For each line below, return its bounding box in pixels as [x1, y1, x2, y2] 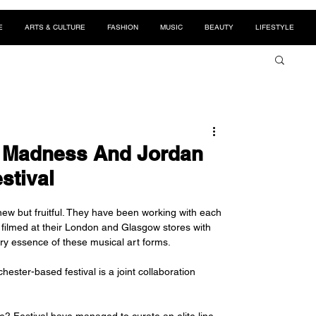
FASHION [107, 23, 138, 32]
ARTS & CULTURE [25, 23, 85, 32]
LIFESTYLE [255, 23, 294, 32]
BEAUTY [205, 23, 233, 32]
